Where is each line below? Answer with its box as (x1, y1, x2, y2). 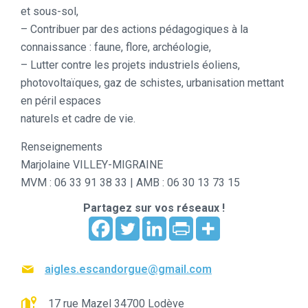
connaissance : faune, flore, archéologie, (21, 41, 211, 54)
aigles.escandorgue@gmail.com (45, 263, 212, 276)
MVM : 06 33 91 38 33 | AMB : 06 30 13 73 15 (21, 176, 240, 190)
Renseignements (21, 140, 102, 154)
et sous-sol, (21, 5, 78, 19)
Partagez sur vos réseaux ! (83, 201, 225, 215)
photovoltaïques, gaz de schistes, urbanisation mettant (21, 76, 284, 90)
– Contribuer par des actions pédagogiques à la (21, 23, 248, 36)
